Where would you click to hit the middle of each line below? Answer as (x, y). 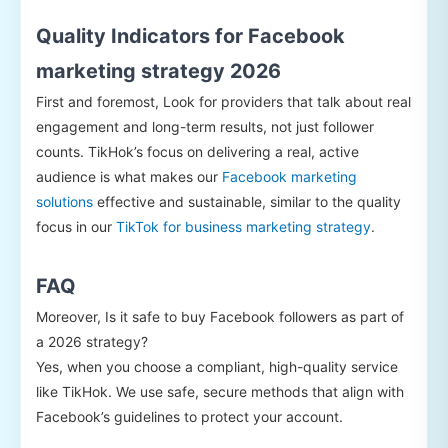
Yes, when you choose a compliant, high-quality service (217, 367)
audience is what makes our (129, 177)
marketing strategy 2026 (158, 71)
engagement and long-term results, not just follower (205, 127)
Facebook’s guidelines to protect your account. (189, 417)
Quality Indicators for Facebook (190, 36)
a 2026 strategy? (92, 342)
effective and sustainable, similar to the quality (247, 202)
